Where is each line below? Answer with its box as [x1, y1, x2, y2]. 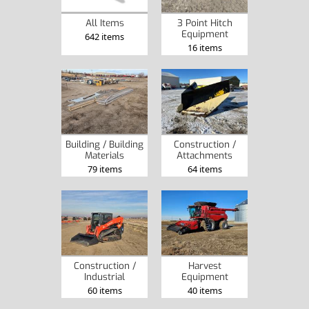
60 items [87, 283, 122, 297]
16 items [187, 41, 222, 54]
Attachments [177, 148, 232, 161]
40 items [187, 283, 222, 297]
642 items [85, 30, 124, 43]
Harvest [188, 259, 221, 272]
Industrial [84, 270, 125, 283]
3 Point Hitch [177, 16, 232, 29]
